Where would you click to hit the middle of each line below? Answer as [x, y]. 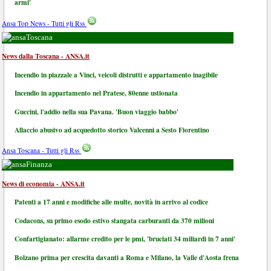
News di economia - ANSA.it [44, 183]
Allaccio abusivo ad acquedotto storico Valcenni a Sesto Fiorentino [112, 129]
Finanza [39, 165]
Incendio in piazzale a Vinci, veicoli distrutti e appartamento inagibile [116, 74]
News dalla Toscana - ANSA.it [46, 56]
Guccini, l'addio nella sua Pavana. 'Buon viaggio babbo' [97, 111]
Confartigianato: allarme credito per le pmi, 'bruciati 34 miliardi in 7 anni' [125, 239]
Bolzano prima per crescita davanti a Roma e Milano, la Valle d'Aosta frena [127, 257]
